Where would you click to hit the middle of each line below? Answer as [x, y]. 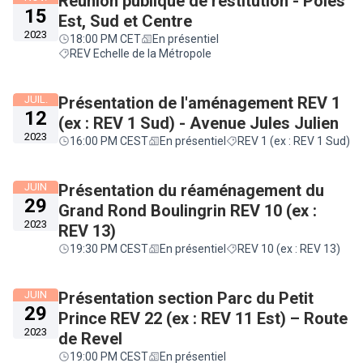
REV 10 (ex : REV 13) [289, 249]
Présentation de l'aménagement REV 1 [199, 103]
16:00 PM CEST [109, 141]
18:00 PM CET [105, 39]
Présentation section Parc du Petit [186, 298]
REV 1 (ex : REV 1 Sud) [294, 141]
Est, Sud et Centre [125, 21]
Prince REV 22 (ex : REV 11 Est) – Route [203, 318]
